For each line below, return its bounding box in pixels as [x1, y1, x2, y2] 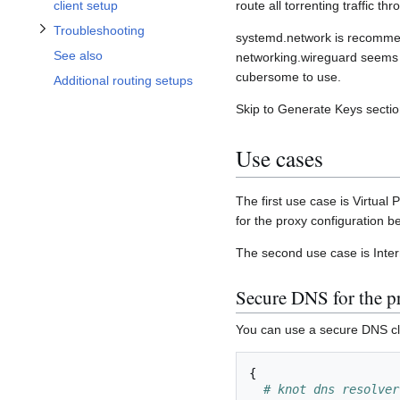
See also [54, 48, 103, 63]
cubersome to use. [236, 70, 341, 85]
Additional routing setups [54, 73, 193, 88]
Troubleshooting [54, 23, 145, 38]
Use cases [236, 142, 323, 173]
